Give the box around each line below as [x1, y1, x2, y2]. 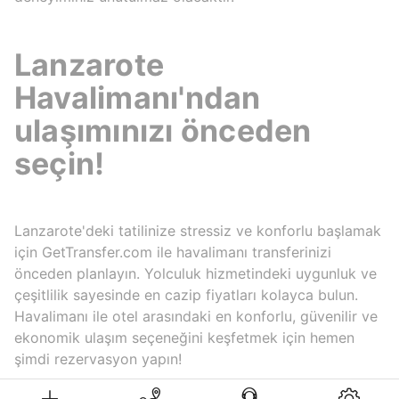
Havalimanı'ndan [14, 78, 261, 116]
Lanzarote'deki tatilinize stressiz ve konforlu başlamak [14, 221, 381, 240]
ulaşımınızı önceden [14, 111, 312, 149]
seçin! [14, 144, 105, 182]
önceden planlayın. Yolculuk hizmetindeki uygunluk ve [14, 264, 377, 282]
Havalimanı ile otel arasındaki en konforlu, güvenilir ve [14, 306, 378, 325]
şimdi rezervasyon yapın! [14, 349, 182, 368]
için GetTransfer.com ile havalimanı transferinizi [14, 242, 331, 261]
